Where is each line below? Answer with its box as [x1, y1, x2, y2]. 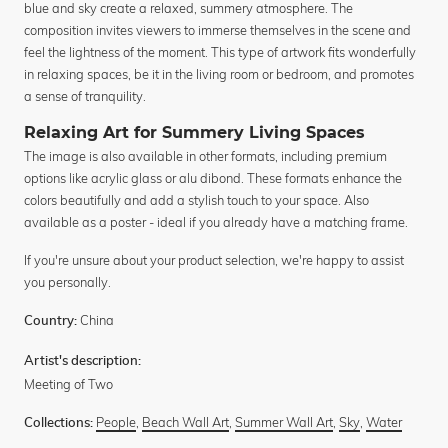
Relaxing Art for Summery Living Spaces [24, 123, 365, 143]
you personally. [24, 274, 111, 291]
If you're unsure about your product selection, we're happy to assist [24, 252, 404, 269]
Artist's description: [24, 355, 141, 369]
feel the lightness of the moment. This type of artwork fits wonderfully [24, 44, 416, 61]
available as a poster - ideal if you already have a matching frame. [24, 214, 408, 231]
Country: [24, 315, 77, 329]
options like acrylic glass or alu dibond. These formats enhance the [24, 170, 402, 187]
